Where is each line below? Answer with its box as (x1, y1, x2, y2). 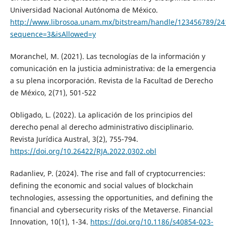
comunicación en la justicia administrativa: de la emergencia (10, 63, 216, 73)
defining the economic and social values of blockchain (10, 180, 193, 190)
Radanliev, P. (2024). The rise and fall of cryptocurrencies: (10, 168, 205, 178)
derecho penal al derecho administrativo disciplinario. (10, 122, 194, 132)
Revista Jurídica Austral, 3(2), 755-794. (10, 134, 138, 144)
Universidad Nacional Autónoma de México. (10, 5, 158, 15)
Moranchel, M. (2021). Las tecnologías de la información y (10, 51, 205, 61)
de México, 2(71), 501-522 (10, 87, 96, 97)
